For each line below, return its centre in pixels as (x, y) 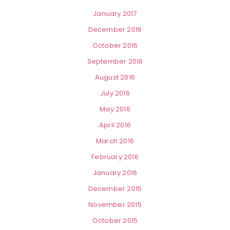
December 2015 (115, 189)
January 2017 (115, 14)
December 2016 (115, 30)
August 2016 (115, 78)
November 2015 (115, 205)
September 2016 (115, 62)
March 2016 (115, 141)
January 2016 (115, 173)
